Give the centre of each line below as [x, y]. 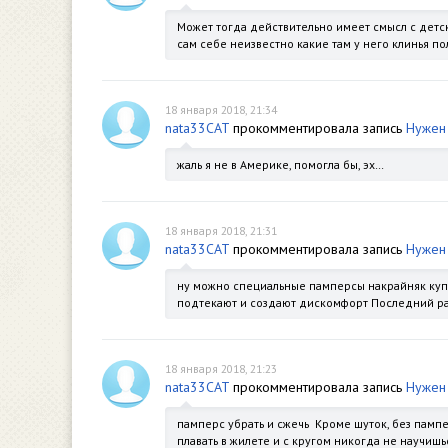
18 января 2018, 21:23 [221, 368]
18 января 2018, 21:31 [221, 230]
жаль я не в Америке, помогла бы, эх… [280, 164]
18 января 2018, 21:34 [221, 109]
